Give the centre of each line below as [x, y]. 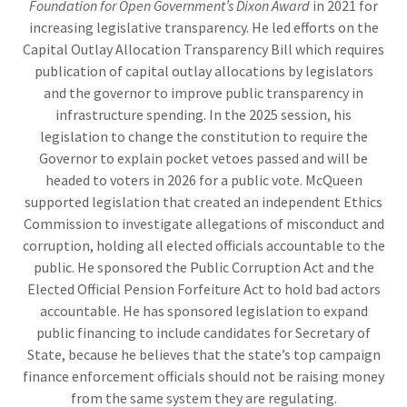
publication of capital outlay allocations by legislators [203, 70]
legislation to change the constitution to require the [203, 136]
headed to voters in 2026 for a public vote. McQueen [203, 179]
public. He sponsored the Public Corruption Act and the [203, 267]
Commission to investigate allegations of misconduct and [203, 223]
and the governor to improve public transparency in [203, 92]
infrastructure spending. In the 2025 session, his [203, 114]
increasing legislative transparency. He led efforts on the [203, 27]
